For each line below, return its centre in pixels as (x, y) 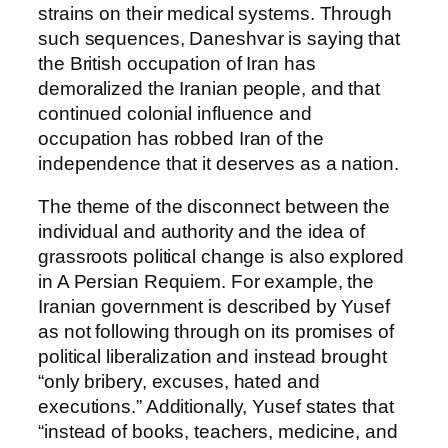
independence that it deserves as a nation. (218, 163)
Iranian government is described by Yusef (214, 307)
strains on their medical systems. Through (215, 13)
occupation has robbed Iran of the (181, 138)
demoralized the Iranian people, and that (209, 88)
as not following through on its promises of (216, 332)
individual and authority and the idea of (201, 232)
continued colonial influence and (175, 113)
